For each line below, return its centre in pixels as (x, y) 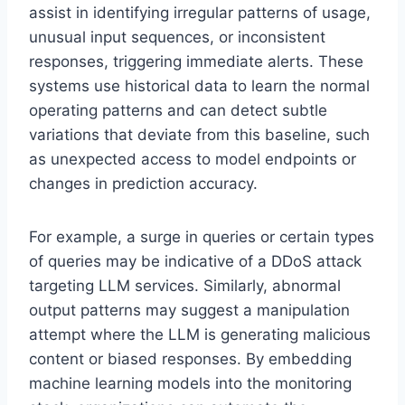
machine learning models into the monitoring (190, 383)
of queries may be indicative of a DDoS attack (195, 261)
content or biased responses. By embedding (190, 358)
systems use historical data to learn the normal (199, 85)
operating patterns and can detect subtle (178, 110)
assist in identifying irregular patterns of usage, (200, 12)
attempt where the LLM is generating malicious (200, 334)
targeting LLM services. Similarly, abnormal (185, 285)
